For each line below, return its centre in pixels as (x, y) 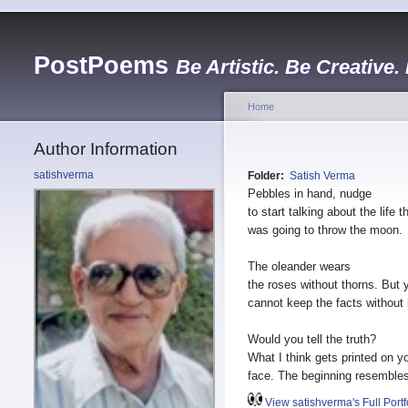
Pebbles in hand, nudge (310, 194)
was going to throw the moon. (325, 230)
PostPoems (101, 66)
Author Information (106, 149)
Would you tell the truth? (312, 340)
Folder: (267, 176)
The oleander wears (299, 267)
